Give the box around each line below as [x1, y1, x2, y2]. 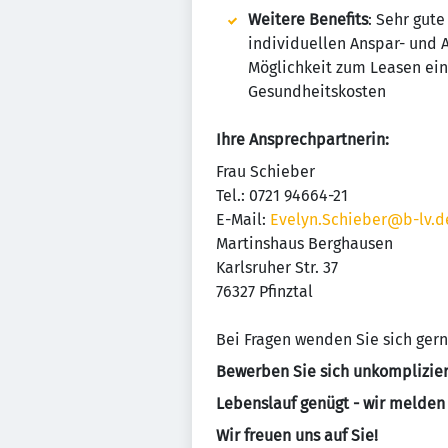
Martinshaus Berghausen [216, 234, 393, 253]
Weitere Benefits [248, 10, 368, 29]
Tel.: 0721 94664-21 [216, 186, 348, 205]
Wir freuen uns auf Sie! [216, 426, 378, 445]
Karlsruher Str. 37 [216, 258, 338, 277]
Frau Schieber [216, 162, 315, 181]
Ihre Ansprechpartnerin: [216, 130, 389, 149]
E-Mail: [216, 210, 270, 229]
